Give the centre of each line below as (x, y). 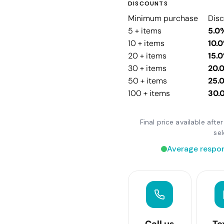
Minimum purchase (163, 18)
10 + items (146, 43)
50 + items (147, 80)
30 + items (147, 68)
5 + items (145, 30)
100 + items (149, 93)
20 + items (147, 55)
